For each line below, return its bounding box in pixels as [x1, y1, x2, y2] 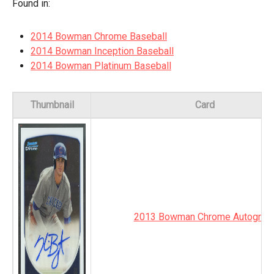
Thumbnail [30, 99, 74, 111]
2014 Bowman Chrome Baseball [31, 31, 167, 42]
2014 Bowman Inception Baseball [31, 45, 174, 57]
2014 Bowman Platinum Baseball [31, 60, 171, 72]
